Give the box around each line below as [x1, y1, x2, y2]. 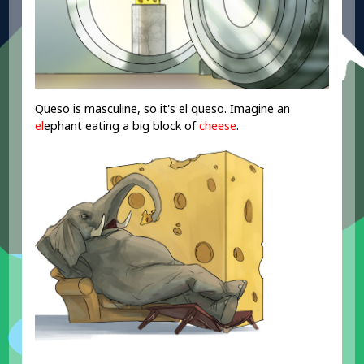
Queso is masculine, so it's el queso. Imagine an [35, 100, 291, 116]
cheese [199, 117, 237, 133]
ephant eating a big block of [44, 117, 200, 133]
